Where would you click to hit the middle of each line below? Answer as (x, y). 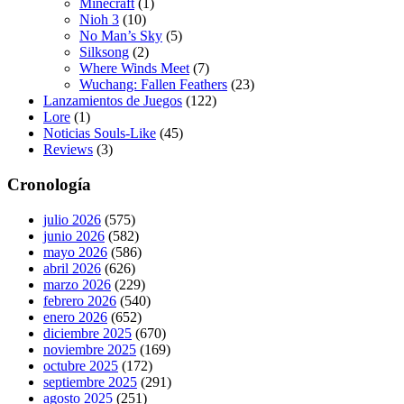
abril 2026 (72, 268)
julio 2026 (72, 219)
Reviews (68, 150)
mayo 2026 (75, 252)
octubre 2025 (81, 365)
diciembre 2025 (87, 333)
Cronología (49, 185)
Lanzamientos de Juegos (113, 101)
